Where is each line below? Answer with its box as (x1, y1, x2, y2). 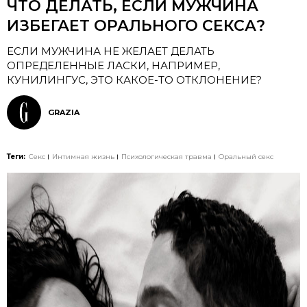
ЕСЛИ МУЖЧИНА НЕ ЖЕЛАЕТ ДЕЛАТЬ (7, 45, 214, 58)
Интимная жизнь (52, 152, 114, 161)
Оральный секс (219, 152, 273, 161)
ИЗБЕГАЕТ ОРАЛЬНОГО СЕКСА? (7, 16, 265, 35)
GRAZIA (48, 107, 79, 117)
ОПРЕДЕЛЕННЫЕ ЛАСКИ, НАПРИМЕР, (7, 59, 220, 72)
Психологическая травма (121, 152, 212, 161)
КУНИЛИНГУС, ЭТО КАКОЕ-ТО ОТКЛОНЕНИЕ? (7, 73, 262, 86)
